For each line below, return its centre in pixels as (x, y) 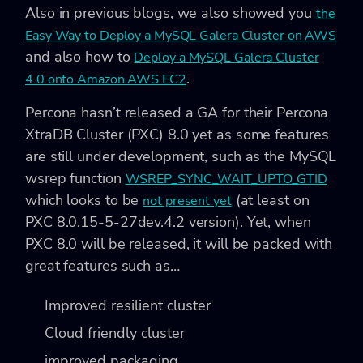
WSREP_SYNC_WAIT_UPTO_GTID (226, 179)
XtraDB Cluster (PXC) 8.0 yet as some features (177, 134)
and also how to (80, 56)
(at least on (270, 200)
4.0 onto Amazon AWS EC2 (106, 79)
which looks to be (84, 200)
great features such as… (102, 265)
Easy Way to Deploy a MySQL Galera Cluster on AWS (181, 35)
